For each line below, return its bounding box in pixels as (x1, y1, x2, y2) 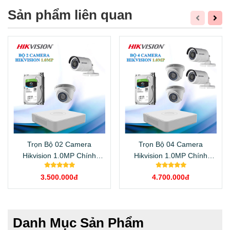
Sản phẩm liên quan (8, 8, 132, 23)
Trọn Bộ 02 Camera (27, 140, 91, 149)
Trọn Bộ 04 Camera (139, 140, 203, 149)
